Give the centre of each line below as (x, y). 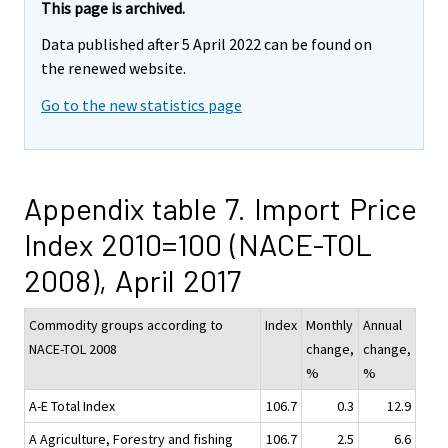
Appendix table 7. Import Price (220, 208)
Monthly (329, 325)
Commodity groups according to (126, 325)
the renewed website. (113, 68)
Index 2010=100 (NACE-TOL (198, 244)
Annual (382, 325)
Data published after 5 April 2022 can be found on (206, 44)
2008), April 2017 (132, 280)
